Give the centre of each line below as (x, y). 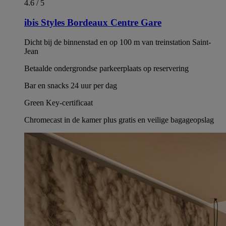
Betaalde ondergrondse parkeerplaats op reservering (106, 68)
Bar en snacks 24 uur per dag (71, 85)
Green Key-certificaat (59, 102)
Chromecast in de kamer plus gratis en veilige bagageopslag (119, 120)
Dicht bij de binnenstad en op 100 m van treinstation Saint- (118, 42)
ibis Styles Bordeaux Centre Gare (93, 23)
